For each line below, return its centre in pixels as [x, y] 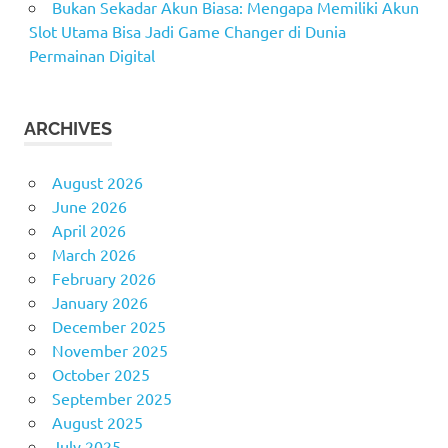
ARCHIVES [68, 128]
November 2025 [109, 349]
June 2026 [89, 205]
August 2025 [97, 421]
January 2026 [99, 301]
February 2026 [103, 277]
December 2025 [108, 325]
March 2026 [93, 253]
